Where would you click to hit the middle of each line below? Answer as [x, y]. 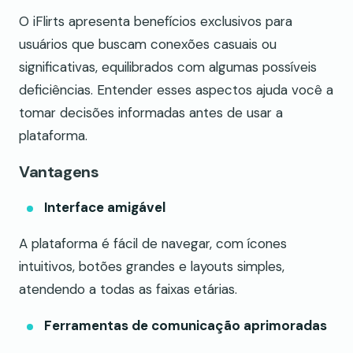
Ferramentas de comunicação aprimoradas [186, 325]
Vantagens [59, 171]
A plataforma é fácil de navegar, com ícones [153, 243]
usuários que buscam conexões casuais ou [148, 44]
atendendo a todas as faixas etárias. [128, 289]
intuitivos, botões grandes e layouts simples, [152, 266]
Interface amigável [105, 207]
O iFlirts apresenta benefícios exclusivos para [156, 21]
